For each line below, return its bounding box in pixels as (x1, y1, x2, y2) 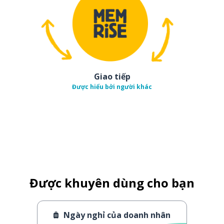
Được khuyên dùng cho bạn (29, 174, 194, 191)
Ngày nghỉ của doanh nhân (63, 209, 170, 220)
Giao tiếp (93, 70, 130, 82)
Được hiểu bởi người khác (72, 82, 152, 91)
